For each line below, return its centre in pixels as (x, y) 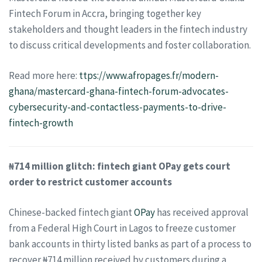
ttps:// (92, 75)
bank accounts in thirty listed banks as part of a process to (130, 244)
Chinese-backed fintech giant (71, 212)
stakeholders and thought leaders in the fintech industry (128, 29)
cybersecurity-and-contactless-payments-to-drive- (118, 107)
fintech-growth (41, 123)
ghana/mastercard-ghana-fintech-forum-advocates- (119, 91)
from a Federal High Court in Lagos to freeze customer (122, 228)
